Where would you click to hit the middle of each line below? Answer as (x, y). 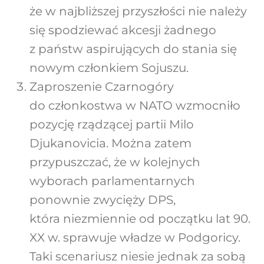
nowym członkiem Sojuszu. (109, 68)
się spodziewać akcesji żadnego (123, 30)
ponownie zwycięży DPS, (102, 200)
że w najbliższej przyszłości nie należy (138, 11)
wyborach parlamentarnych (112, 181)
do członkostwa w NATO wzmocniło (135, 106)
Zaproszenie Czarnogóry (101, 87)
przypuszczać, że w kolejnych (115, 162)
